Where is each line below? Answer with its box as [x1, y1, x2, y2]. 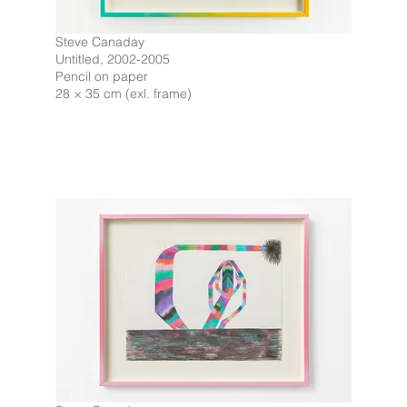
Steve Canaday [55, 34, 144, 50]
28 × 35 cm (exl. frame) [55, 85, 192, 102]
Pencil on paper [55, 68, 148, 84]
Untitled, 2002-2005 [55, 51, 170, 67]
